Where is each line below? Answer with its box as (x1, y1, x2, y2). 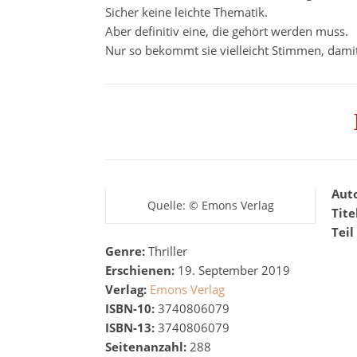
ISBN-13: (105, 320, 155, 335)
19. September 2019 (178, 262, 290, 278)
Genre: (105, 243, 148, 259)
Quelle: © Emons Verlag (147, 198, 274, 213)
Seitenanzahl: (105, 339, 190, 355)
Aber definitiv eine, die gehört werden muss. (105, 23, 348, 39)
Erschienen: (105, 262, 178, 278)
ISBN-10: (105, 300, 155, 316)
